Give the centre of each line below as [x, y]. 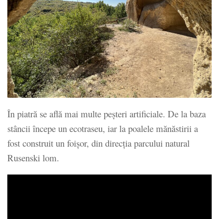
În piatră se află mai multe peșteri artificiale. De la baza [107, 114]
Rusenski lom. [33, 158]
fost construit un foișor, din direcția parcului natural [99, 143]
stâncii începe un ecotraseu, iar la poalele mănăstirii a [103, 129]
